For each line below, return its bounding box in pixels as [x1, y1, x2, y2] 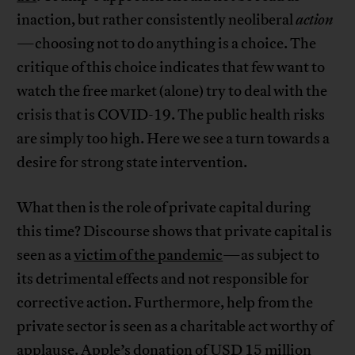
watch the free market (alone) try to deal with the [17, 82, 328, 101]
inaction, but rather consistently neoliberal [17, 10, 296, 30]
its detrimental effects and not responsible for [17, 269, 310, 289]
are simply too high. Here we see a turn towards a [17, 129, 330, 149]
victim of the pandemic [74, 246, 223, 265]
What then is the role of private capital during [17, 198, 311, 218]
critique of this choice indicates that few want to [17, 58, 326, 78]
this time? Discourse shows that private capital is [17, 222, 333, 242]
